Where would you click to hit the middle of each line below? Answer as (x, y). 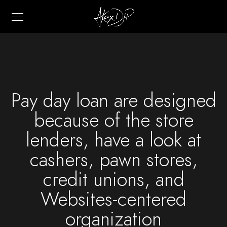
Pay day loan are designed (113, 100)
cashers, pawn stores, (113, 160)
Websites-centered (113, 199)
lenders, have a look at (113, 140)
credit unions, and (113, 179)
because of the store (113, 120)
